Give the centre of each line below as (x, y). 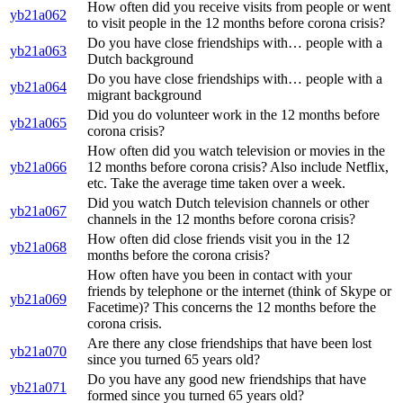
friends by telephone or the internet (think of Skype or (239, 291)
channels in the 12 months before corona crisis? (221, 219)
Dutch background (140, 59)
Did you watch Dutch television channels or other (228, 203)
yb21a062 (38, 15)
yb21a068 (38, 247)
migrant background (144, 95)
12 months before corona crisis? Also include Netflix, (238, 167)
